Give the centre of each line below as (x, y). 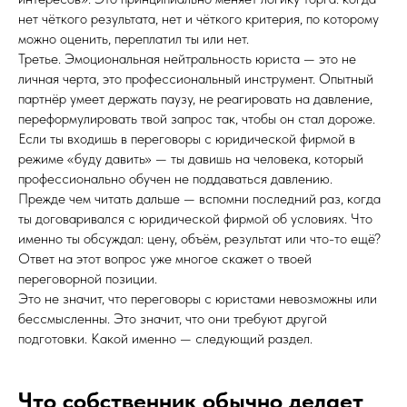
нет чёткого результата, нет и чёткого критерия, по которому (199, 19)
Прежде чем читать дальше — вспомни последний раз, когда (199, 199)
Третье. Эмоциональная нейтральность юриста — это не (187, 59)
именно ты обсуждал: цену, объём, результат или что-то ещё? (199, 238)
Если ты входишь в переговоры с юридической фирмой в (187, 139)
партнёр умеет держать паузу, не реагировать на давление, (195, 99)
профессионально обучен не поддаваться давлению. (175, 179)
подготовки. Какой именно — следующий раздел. (165, 338)
